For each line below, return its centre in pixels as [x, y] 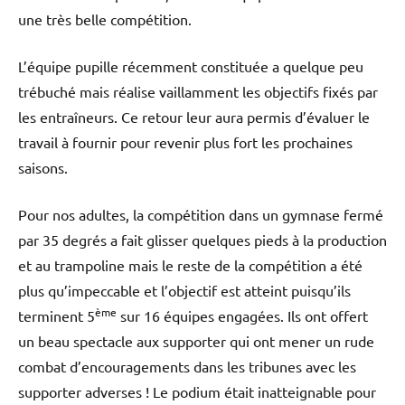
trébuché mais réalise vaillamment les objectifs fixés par [198, 91]
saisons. [43, 167]
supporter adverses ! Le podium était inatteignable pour [197, 391]
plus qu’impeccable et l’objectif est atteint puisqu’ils [184, 290]
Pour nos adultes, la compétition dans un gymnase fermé [201, 214]
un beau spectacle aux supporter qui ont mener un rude [196, 340]
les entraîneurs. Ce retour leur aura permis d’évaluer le [194, 116]
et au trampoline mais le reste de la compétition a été [190, 264]
